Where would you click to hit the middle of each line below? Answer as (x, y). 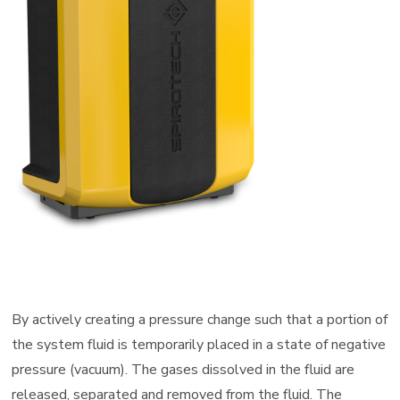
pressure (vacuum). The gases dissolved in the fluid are (183, 369)
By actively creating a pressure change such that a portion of (200, 319)
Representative (256, 61)
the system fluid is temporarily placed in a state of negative (199, 344)
